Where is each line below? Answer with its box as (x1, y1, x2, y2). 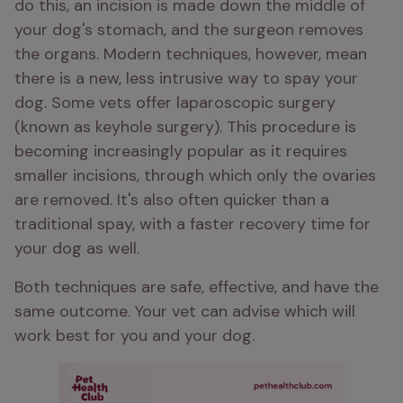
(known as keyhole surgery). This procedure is (14, 116, 356, 138)
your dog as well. (14, 237, 139, 259)
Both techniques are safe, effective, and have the (14, 276, 379, 298)
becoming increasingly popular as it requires (14, 140, 347, 162)
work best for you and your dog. (14, 325, 255, 346)
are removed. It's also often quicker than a (14, 189, 329, 210)
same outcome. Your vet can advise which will (14, 300, 355, 322)
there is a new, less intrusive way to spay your (14, 67, 358, 89)
